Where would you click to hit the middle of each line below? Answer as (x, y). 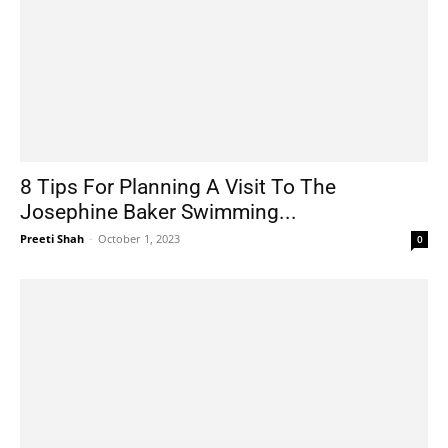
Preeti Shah (52, 238)
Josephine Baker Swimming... (158, 211)
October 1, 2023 (139, 238)
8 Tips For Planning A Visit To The (178, 186)
